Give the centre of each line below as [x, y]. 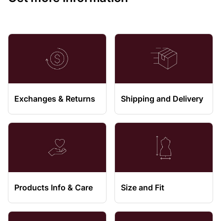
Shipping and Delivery [162, 99]
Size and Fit [143, 187]
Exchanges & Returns [55, 99]
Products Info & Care [54, 187]
